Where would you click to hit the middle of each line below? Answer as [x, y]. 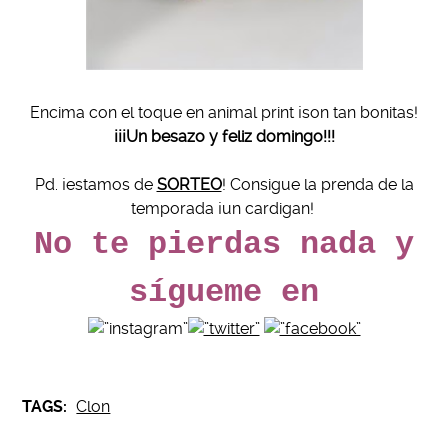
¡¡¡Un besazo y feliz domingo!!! [224, 137]
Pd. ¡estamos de [95, 185]
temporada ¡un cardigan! [224, 209]
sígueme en [224, 293]
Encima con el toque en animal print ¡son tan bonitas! [224, 113]
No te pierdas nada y [224, 245]
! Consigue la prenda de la [317, 185]
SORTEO [189, 185]
